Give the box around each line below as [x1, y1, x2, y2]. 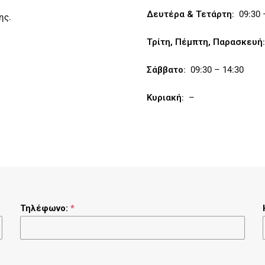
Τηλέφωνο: [20, 202, 70, 214]
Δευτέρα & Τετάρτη [147, 9, 232, 20]
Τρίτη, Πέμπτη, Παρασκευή [147, 37, 263, 47]
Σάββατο [147, 64, 183, 75]
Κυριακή [147, 92, 182, 103]
